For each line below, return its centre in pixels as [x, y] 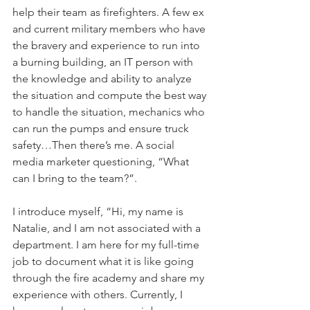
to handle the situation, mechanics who [110, 112]
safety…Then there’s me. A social [95, 145]
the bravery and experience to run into [108, 45]
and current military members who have [110, 29]
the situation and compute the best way [111, 95]
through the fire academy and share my [110, 278]
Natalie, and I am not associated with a [108, 228]
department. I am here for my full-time [107, 245]
